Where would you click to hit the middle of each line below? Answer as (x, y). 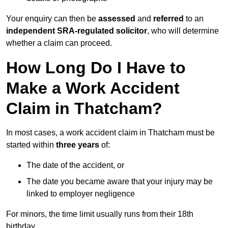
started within (31, 145)
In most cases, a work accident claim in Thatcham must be (110, 133)
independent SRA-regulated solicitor (77, 31)
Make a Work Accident (93, 88)
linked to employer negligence (81, 194)
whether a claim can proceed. (59, 43)
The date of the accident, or (75, 165)
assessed (118, 19)
